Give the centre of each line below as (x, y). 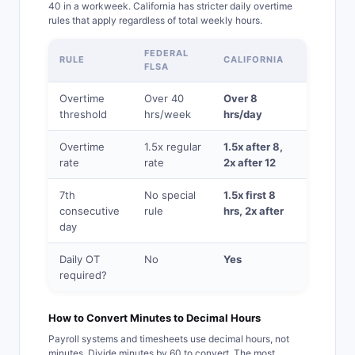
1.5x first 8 (250, 195)
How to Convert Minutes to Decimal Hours (155, 318)
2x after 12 (250, 162)
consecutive (90, 211)
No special (170, 195)
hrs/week (168, 114)
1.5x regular (173, 147)
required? (83, 275)
